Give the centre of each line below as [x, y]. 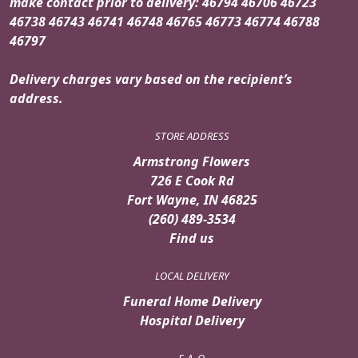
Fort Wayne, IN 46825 [192, 199]
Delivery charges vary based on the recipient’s [151, 79]
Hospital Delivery [192, 320]
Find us [192, 238]
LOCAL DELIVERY [192, 275]
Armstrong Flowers [192, 161]
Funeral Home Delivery [192, 301]
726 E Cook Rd [192, 180]
